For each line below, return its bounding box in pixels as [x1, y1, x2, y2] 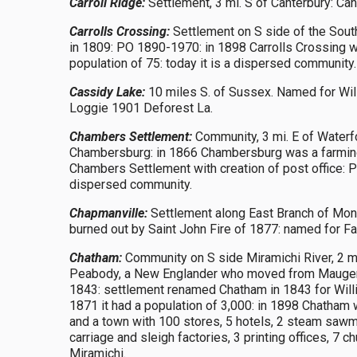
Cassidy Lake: [69, 84, 145, 100]
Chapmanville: [69, 206, 147, 221]
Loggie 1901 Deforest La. [69, 100, 213, 116]
